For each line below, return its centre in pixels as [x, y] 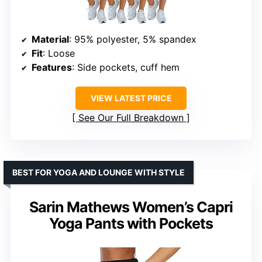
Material [50, 39]
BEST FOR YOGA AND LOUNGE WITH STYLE [99, 172]
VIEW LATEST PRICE [131, 98]
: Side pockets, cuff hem [126, 67]
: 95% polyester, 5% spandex [133, 39]
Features [52, 67]
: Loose [59, 53]
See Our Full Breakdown [131, 117]
